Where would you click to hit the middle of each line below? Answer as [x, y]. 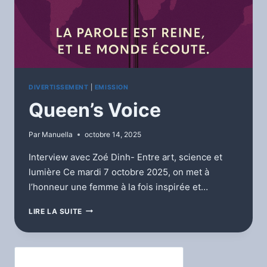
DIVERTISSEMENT [59, 88]
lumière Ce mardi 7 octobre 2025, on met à [119, 172]
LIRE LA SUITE [55, 211]
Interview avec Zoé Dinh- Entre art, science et [125, 157]
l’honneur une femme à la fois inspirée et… [118, 187]
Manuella [58, 134]
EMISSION [111, 88]
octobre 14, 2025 [113, 134]
